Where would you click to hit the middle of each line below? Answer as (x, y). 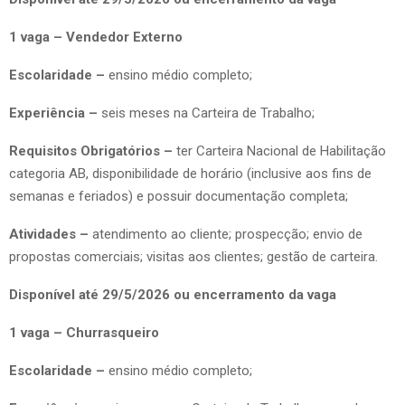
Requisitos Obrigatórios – (91, 151)
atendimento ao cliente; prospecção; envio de (227, 234)
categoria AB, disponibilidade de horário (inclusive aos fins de (190, 173)
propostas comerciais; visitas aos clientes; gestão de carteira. (193, 256)
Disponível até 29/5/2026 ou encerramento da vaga (173, 294)
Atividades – (51, 234)
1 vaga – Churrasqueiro (84, 332)
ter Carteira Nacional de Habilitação (279, 151)
